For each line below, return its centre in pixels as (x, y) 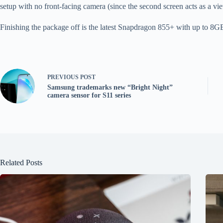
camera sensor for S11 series (89, 96)
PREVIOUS (64, 77)
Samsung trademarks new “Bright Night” (110, 88)
